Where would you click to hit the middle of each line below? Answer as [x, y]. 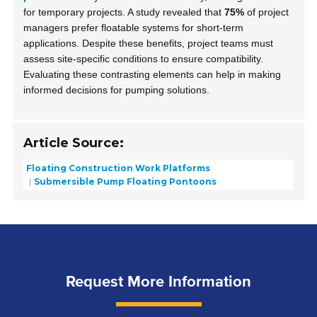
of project [267, 12]
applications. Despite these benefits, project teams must [149, 44]
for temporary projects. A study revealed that [124, 12]
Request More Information [158, 282]
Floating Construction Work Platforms [119, 168]
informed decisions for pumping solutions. [117, 90]
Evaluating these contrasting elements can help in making [152, 75]
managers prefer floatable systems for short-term [134, 28]
